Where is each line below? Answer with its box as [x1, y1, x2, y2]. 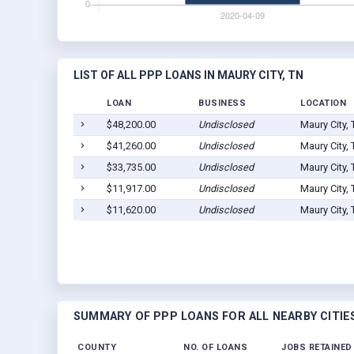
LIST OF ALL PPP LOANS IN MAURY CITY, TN [73, 69, 303, 82]
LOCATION [300, 98, 346, 109]
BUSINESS [198, 98, 246, 109]
